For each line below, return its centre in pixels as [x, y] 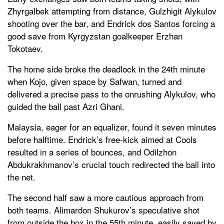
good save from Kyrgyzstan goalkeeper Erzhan [95, 35]
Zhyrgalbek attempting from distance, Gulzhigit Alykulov [112, 10]
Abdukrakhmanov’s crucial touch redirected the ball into [111, 164]
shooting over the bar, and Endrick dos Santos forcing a [111, 23]
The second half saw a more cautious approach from [105, 197]
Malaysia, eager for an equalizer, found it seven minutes [112, 126]
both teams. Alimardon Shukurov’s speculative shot [103, 209]
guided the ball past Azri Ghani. [66, 106]
